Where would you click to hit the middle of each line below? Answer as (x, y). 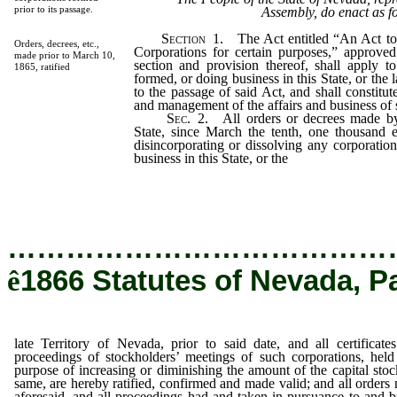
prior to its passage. (53, 9)
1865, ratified (42, 66)
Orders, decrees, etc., (56, 43)
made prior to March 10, (64, 55)
